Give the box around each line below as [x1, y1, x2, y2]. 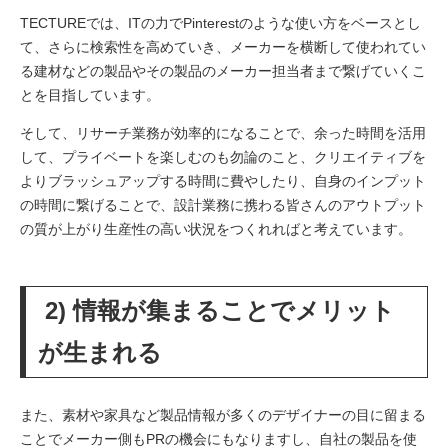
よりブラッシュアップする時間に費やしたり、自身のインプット [20, 173, 426, 190]
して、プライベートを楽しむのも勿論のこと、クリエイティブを [20, 149, 426, 166]
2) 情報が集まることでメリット [38, 297, 395, 325]
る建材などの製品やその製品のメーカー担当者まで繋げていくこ [20, 63, 426, 80]
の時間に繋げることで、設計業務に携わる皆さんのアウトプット [20, 197, 426, 214]
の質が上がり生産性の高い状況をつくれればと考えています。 [20, 221, 412, 238]
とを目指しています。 [20, 87, 160, 104]
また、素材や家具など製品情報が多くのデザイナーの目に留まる [20, 407, 426, 424]
